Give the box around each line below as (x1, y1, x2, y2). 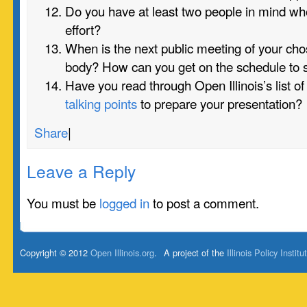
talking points (65, 94, 137, 112)
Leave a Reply (27, 159, 136, 183)
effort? (65, 20, 101, 38)
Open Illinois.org (90, 246, 154, 259)
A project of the (164, 246, 227, 259)
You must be (27, 193, 99, 212)
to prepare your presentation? (137, 94, 302, 112)
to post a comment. (149, 193, 259, 212)
